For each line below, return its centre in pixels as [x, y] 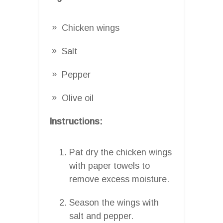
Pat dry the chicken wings [120, 152]
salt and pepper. [101, 216]
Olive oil [78, 98]
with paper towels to [110, 166]
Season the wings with [114, 202]
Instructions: [76, 121]
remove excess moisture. [119, 179]
